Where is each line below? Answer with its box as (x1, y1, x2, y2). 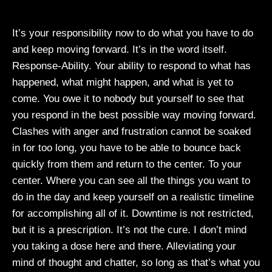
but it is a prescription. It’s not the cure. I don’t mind (12, 224, 246, 236)
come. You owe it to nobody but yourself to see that (12, 93, 244, 104)
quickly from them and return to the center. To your (12, 158, 242, 170)
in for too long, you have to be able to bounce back (12, 142, 241, 154)
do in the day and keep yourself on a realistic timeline (12, 191, 254, 203)
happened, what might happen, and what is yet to (12, 76, 233, 88)
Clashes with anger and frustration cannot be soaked (12, 126, 251, 137)
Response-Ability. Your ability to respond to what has (12, 60, 251, 72)
